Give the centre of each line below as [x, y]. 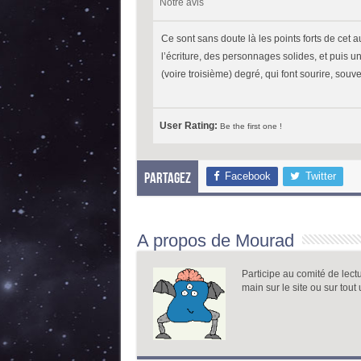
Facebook [247, 176]
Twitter [320, 176]
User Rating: [189, 126]
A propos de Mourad [215, 241]
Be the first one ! [251, 126]
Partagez [167, 179]
